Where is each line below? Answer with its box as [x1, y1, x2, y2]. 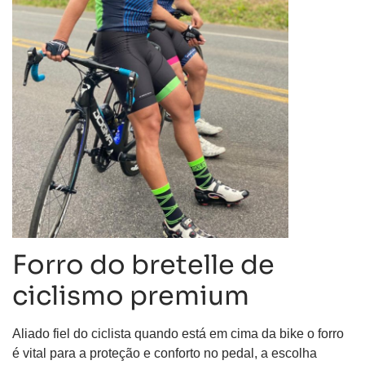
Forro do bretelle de [12, 248, 275, 282]
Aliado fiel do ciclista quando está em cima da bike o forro [12, 327, 344, 341]
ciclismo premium [12, 279, 249, 313]
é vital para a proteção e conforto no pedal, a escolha [12, 346, 317, 361]
